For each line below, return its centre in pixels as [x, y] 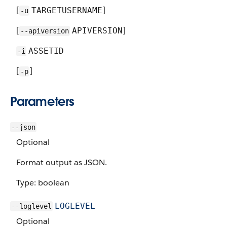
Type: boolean [43, 183]
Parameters [42, 102]
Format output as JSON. [62, 162]
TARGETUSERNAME [67, 10]
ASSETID [46, 51]
